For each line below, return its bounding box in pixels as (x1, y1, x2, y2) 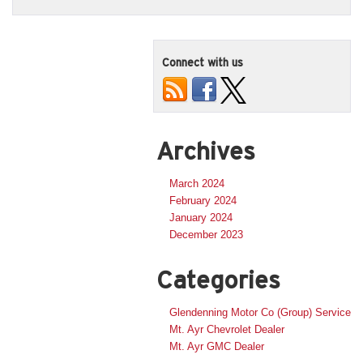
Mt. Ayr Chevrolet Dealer (169, 322, 284, 335)
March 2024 (169, 177, 224, 190)
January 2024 (169, 211, 233, 224)
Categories (156, 266, 280, 293)
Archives (156, 137, 255, 164)
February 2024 (169, 194, 237, 207)
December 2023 (169, 228, 243, 241)
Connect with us (162, 55, 243, 69)
